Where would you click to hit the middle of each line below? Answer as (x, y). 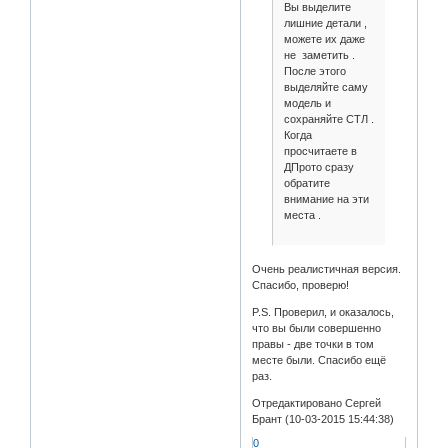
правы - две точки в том (313, 344)
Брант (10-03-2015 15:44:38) (323, 419)
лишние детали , (325, 22)
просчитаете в (320, 150)
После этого (314, 70)
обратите (306, 182)
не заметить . (319, 54)
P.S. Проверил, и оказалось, (323, 312)
